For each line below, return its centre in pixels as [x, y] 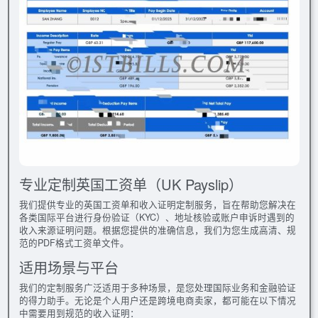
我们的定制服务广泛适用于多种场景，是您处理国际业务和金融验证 [157, 287]
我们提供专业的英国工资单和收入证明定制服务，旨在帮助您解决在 [157, 204]
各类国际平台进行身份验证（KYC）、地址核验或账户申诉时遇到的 [157, 217]
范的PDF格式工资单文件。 [74, 242]
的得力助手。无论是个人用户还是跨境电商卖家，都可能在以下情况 [157, 300]
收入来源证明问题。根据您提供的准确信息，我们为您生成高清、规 [157, 230]
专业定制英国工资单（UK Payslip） [131, 184]
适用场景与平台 [68, 267]
